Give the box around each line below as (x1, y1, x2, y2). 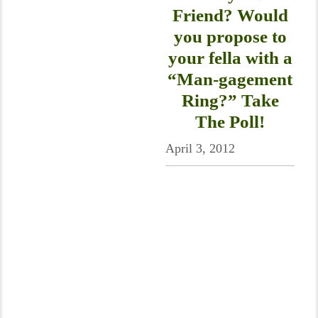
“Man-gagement (168, 70, 292, 89)
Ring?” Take (181, 91, 279, 110)
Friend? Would (172, 6, 288, 25)
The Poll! (195, 112, 265, 131)
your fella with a (168, 48, 292, 67)
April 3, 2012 (165, 141, 235, 155)
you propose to (173, 27, 287, 46)
